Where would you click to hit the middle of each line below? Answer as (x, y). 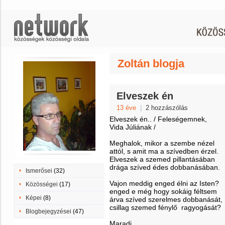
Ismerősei (39, 171)
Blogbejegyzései (48, 211)
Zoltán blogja (151, 64)
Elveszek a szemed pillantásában (162, 159)
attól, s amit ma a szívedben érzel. (164, 151)
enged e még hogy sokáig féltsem (163, 191)
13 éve (126, 108)
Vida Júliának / (133, 127)
